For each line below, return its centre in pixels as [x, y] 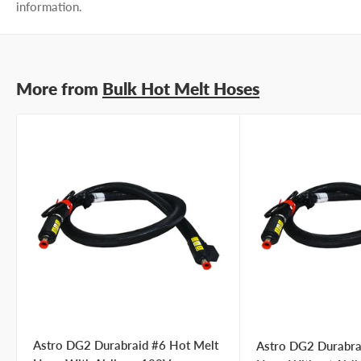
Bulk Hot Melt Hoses [181, 88]
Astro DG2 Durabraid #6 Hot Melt [126, 345]
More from [59, 88]
